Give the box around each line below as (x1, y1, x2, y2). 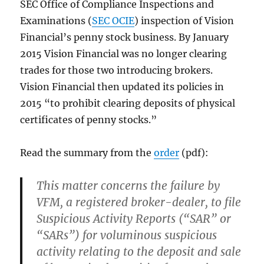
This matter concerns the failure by (37, 179, 220, 193)
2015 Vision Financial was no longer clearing (20, 48, 227, 60)
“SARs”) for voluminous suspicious (37, 228, 217, 242)
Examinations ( (20, 15, 93, 27)
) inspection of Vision (134, 15, 235, 27)
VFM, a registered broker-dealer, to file (37, 195, 242, 209)
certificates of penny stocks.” (20, 114, 157, 126)
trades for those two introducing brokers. (20, 64, 213, 76)
